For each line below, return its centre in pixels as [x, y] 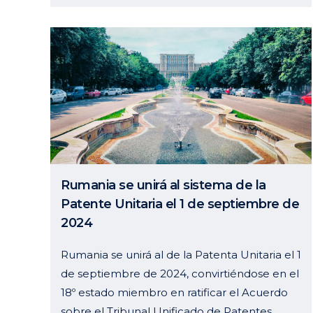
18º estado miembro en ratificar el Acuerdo [174, 292]
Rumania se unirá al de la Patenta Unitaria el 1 [181, 254]
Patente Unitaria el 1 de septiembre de [180, 204]
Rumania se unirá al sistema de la [163, 185]
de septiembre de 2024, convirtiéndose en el [180, 273]
